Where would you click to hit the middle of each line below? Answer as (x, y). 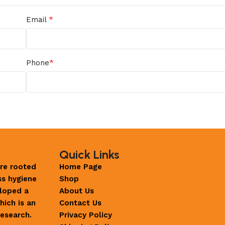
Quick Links (90, 154)
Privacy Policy (86, 215)
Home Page (81, 166)
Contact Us (81, 203)
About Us (77, 191)
